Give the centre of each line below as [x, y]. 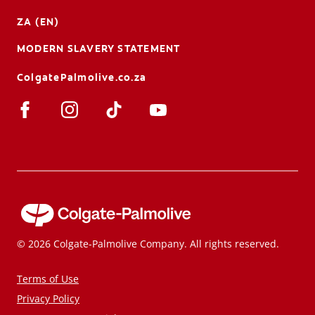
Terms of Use [48, 278]
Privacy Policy [48, 298]
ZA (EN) [38, 21]
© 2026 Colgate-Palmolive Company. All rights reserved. [148, 243]
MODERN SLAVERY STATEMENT [99, 48]
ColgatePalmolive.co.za [82, 77]
